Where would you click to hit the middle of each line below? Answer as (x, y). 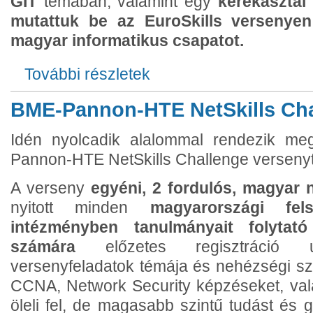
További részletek (87, 74)
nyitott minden (80, 208)
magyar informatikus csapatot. (127, 41)
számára (43, 247)
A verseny (51, 188)
